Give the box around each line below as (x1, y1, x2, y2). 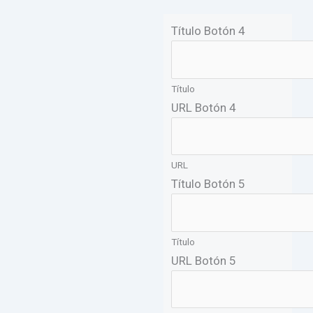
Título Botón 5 (171, 177, 246, 191)
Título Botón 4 (171, 24, 246, 38)
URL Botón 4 (171, 100, 237, 115)
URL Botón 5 (171, 253, 237, 268)
